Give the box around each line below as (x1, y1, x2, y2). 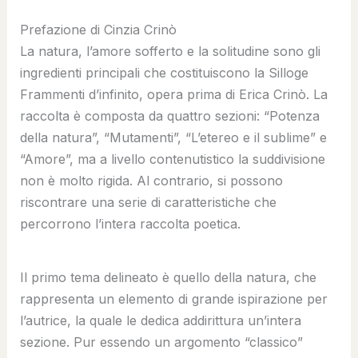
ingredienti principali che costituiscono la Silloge (19, 64, 308, 81)
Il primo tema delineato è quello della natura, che (19, 268, 316, 285)
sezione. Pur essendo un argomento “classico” (19, 333, 303, 350)
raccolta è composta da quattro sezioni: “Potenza (19, 107, 320, 124)
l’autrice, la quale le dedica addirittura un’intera (19, 312, 301, 328)
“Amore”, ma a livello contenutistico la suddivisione (19, 150, 325, 167)
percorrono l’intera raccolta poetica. (19, 215, 241, 232)
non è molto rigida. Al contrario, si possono (19, 172, 283, 189)
